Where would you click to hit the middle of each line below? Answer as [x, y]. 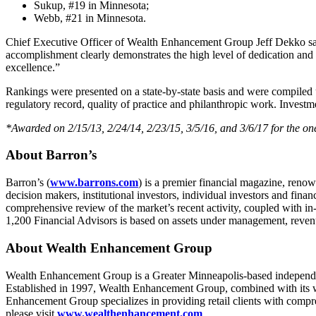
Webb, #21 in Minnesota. [90, 18]
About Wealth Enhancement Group [109, 248]
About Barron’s [51, 155]
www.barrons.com [94, 183]
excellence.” [33, 67]
